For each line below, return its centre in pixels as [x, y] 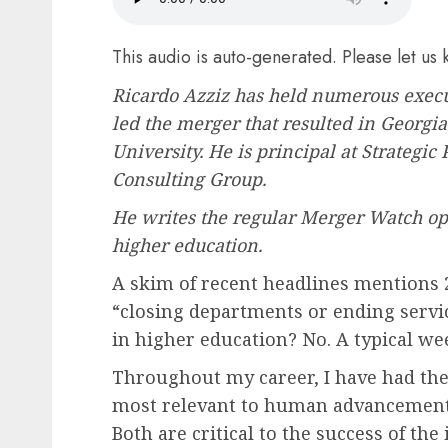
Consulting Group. [189, 179]
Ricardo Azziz [170, 95]
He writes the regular [206, 217]
